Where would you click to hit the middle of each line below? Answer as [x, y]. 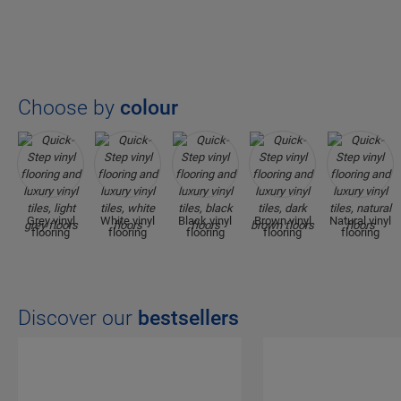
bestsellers [188, 319]
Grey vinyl [51, 221]
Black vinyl [205, 221]
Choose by [69, 108]
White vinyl [128, 221]
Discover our [78, 319]
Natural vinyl [360, 221]
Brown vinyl [282, 221]
